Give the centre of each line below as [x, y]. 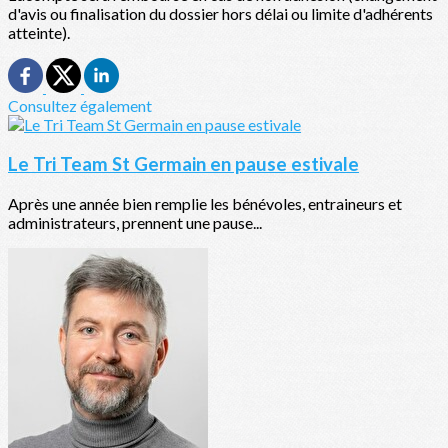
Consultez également [80, 106]
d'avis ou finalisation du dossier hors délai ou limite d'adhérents [220, 14]
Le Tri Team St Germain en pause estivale [183, 164]
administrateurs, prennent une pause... [135, 222]
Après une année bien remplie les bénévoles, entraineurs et [205, 203]
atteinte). [39, 33]
